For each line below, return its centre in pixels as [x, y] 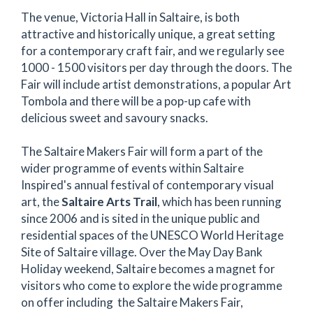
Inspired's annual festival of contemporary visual [147, 185]
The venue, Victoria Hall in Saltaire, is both [130, 17]
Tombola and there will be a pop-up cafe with [136, 101]
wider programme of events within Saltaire [132, 168]
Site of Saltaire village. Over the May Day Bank [142, 252]
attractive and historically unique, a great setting [148, 34]
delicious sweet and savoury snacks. [115, 118]
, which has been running [219, 202]
